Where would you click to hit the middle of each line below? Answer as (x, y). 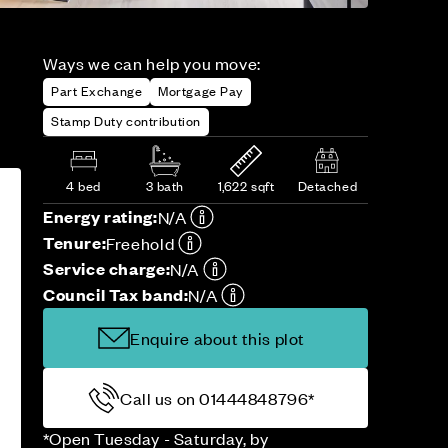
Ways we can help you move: (151, 63)
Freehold (140, 243)
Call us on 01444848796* (217, 398)
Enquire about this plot (217, 338)
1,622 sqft (246, 186)
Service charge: (106, 269)
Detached (327, 186)
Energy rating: (100, 217)
